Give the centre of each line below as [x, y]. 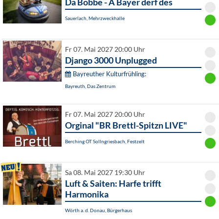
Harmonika [87, 194]
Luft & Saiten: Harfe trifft [113, 184]
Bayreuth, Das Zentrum [90, 86]
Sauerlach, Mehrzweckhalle [95, 18]
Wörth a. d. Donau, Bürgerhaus [99, 210]
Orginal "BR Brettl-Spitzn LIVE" [126, 125]
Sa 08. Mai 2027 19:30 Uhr [105, 173]
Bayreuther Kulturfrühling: [109, 74]
